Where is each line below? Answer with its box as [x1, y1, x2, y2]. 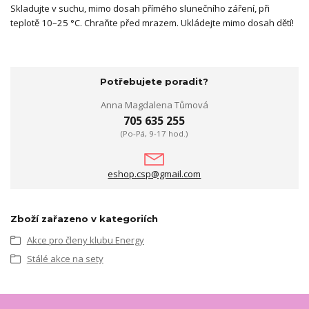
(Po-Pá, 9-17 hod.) [121, 128, 188, 139]
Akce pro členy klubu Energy [26, 234, 144, 247]
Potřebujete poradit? [100, 76, 209, 87]
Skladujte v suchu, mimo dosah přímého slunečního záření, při [10, 2, 270, 15]
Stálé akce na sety [26, 252, 103, 265]
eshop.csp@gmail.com [108, 168, 201, 181]
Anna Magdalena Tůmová [100, 98, 208, 111]
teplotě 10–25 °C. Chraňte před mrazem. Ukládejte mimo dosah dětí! [10, 17, 294, 30]
